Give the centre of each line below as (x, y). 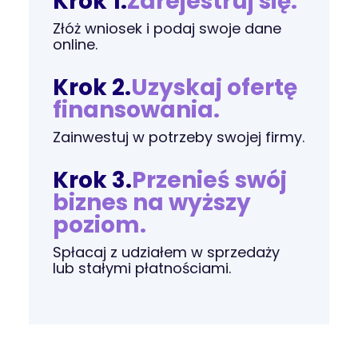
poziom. (100, 225)
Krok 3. (93, 180)
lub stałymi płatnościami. (142, 268)
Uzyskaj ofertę (215, 88)
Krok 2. (92, 88)
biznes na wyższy (152, 203)
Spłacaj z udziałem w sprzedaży (167, 252)
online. (76, 44)
